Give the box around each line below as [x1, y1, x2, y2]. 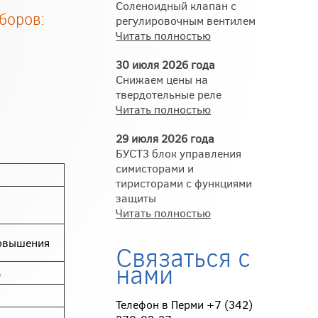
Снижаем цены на [116, 72, 208, 87]
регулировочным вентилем [116, 13, 256, 28]
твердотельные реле [116, 87, 221, 102]
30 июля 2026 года [116, 57, 215, 72]
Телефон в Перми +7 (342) [116, 297, 253, 312]
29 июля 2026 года [116, 131, 214, 146]
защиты [116, 190, 156, 205]
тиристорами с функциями [116, 175, 252, 190]
